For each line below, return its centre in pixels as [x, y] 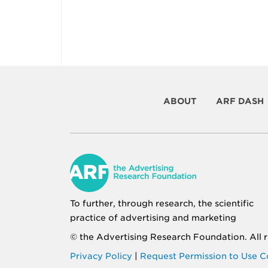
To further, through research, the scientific [162, 203]
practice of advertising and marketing [153, 218]
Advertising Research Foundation [170, 237]
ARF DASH [240, 101]
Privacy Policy [101, 256]
